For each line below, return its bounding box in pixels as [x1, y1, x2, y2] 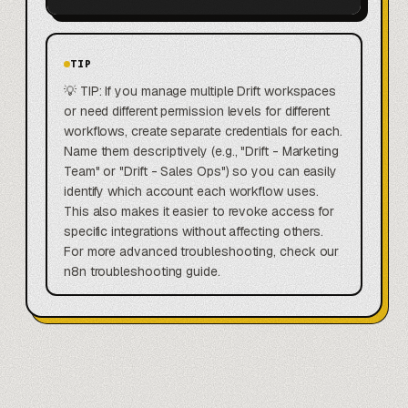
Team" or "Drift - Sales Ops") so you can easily [64, 163, 338, 180]
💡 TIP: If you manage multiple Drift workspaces [64, 83, 337, 100]
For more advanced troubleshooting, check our [64, 243, 340, 260]
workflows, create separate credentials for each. [64, 123, 342, 140]
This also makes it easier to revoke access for [64, 203, 335, 220]
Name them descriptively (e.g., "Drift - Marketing [64, 143, 339, 160]
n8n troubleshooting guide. [64, 263, 220, 280]
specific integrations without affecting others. [64, 223, 324, 240]
